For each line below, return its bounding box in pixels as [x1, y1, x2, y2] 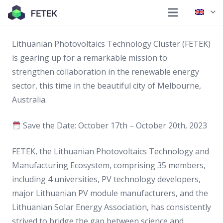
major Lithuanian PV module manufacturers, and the [12, 188, 208, 199]
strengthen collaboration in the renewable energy [12, 66, 199, 77]
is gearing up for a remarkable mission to [12, 52, 167, 63]
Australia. [12, 94, 47, 105]
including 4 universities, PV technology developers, [12, 174, 201, 185]
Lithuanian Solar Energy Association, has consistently [12, 202, 211, 213]
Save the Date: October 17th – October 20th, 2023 [21, 120, 208, 131]
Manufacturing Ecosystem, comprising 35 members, [12, 160, 206, 171]
